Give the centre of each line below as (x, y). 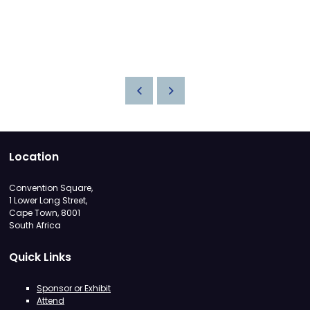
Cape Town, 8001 (45, 213)
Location (34, 157)
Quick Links (40, 257)
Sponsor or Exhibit (74, 288)
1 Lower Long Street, (48, 200)
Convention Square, (51, 188)
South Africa (35, 225)
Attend (51, 301)
